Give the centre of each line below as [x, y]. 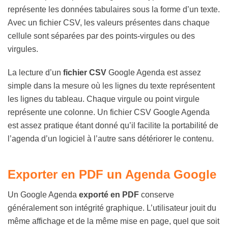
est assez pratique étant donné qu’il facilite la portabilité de [113, 125]
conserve [156, 195]
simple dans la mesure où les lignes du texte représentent [111, 86]
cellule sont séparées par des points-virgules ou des [101, 36]
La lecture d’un [35, 73]
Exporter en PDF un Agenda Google [112, 174]
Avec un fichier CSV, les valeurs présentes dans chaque [109, 23]
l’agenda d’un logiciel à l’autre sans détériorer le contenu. [111, 139]
